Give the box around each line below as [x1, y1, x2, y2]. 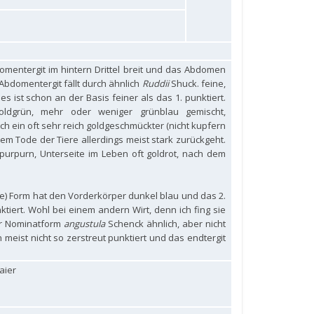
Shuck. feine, [168, 77, 226, 90]
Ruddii [142, 77, 169, 90]
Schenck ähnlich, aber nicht [105, 217, 226, 230]
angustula [64, 217, 105, 230]
